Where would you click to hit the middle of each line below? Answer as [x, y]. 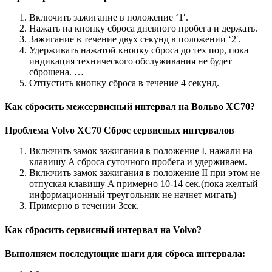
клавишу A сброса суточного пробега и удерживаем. [138, 162]
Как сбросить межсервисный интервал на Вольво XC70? [130, 106]
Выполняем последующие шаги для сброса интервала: [125, 253]
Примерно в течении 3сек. [84, 206]
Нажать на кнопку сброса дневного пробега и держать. [143, 28]
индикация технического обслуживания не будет [131, 61]
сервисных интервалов [182, 131]
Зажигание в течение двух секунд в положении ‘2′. [135, 39]
